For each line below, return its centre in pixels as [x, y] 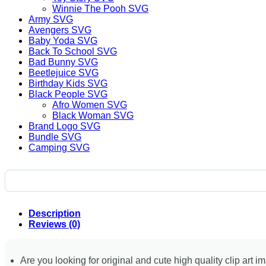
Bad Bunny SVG [63, 62]
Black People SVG [68, 94]
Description [55, 213]
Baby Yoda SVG [63, 40]
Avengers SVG [60, 30]
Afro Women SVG [90, 104]
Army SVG [51, 19]
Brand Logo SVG [64, 126]
